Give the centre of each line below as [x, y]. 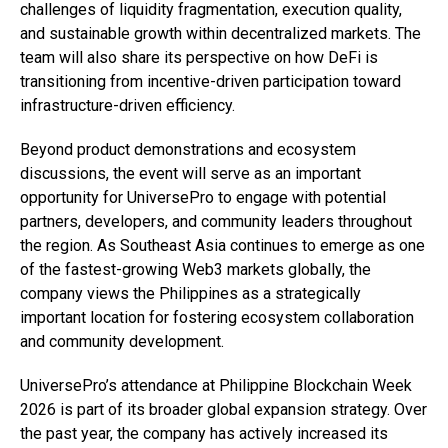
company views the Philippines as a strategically [190, 293]
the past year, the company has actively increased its [204, 433]
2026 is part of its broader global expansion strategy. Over [223, 409]
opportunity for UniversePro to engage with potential [203, 197]
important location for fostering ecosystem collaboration [217, 317]
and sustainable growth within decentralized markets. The [220, 33]
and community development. [122, 341]
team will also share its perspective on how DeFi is [199, 57]
